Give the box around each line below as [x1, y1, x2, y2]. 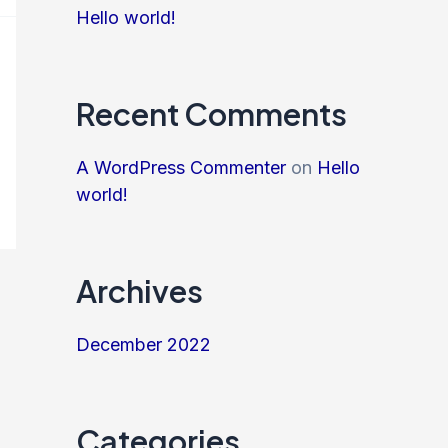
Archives [76, 271, 203, 310]
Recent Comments [76, 93, 347, 133]
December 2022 [76, 334, 211, 356]
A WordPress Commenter [76, 157, 286, 178]
